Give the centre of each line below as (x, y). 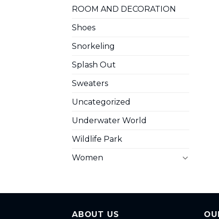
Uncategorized (101, 102)
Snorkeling (93, 46)
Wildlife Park (97, 139)
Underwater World (109, 120)
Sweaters (90, 83)
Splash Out (94, 65)
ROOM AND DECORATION (124, 9)
